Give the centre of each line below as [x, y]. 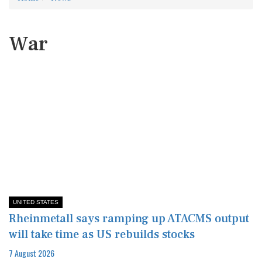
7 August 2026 [32, 253]
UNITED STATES [36, 202]
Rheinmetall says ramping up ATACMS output [129, 218]
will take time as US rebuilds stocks [102, 234]
